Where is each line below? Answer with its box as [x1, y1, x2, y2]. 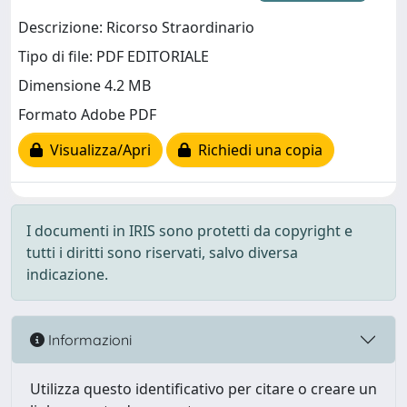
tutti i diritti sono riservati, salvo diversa [26, 243, 298, 263]
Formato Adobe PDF [18, 104, 156, 125]
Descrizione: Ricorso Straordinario [18, 17, 254, 38]
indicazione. [26, 264, 108, 284]
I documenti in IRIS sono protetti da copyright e [26, 221, 352, 241]
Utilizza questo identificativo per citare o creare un [30, 379, 377, 399]
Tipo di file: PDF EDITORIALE [18, 46, 209, 67]
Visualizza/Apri [43, 140, 151, 161]
